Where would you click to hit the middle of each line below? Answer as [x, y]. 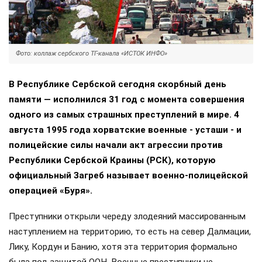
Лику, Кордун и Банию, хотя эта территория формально [123, 247]
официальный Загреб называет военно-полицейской [128, 175]
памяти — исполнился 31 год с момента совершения [127, 99]
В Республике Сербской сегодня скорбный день [118, 84]
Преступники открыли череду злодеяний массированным [127, 216]
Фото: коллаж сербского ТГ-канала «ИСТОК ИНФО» [92, 53]
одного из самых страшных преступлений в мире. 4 [124, 114]
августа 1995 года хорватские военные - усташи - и [125, 130]
